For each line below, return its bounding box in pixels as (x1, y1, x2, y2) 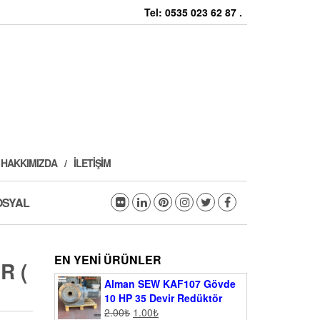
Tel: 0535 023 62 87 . (144, 5, 242, 19)
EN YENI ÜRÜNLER (54, 251, 161, 269)
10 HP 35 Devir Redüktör (104, 291, 222, 306)
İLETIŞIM (74, 156, 111, 171)
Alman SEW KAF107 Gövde (104, 276, 236, 291)
